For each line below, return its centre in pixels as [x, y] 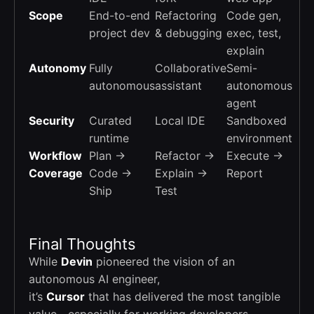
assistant [178, 85]
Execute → [255, 155]
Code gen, [254, 15]
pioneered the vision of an [164, 261]
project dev [120, 33]
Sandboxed [257, 120]
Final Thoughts [82, 244]
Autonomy [57, 68]
